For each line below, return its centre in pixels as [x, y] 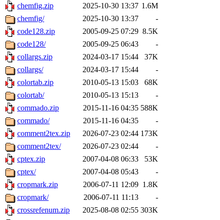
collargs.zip [35, 57]
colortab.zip [35, 82]
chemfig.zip [35, 6]
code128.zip [36, 31]
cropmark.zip [38, 185]
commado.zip [38, 108]
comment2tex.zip [44, 134]
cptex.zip [31, 159]
